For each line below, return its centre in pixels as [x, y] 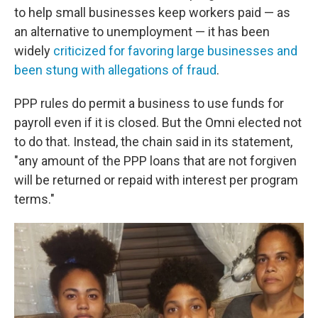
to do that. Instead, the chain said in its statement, [153, 142]
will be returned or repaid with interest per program [156, 180]
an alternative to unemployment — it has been [142, 32]
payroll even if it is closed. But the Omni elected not [158, 122]
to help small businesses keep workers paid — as [152, 12]
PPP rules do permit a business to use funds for [149, 103]
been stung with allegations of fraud [115, 70]
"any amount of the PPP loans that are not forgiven [155, 161]
